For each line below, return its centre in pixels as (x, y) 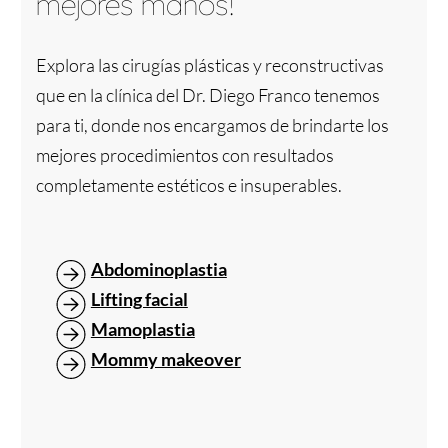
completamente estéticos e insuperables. (188, 184)
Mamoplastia (142, 328)
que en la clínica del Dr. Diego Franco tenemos (207, 94)
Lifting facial (139, 298)
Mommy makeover (165, 358)
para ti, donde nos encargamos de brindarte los (212, 124)
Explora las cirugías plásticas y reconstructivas (209, 64)
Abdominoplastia (158, 268)
